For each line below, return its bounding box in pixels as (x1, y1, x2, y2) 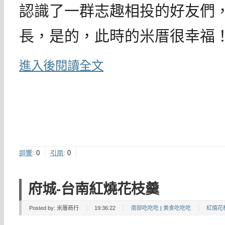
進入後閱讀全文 (19, 59, 103, 73)
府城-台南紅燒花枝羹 (28, 181, 159, 197)
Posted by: (29, 204, 57, 211)
